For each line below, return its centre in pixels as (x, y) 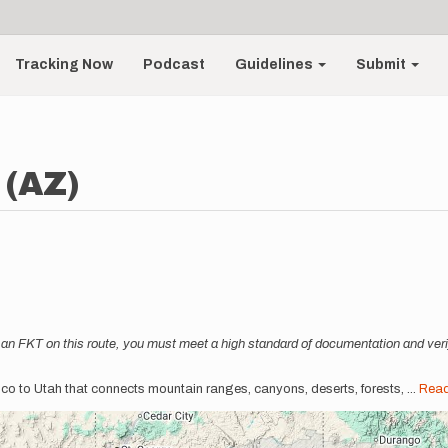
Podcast (174, 64)
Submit (383, 64)
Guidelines (276, 64)
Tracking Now (64, 64)
